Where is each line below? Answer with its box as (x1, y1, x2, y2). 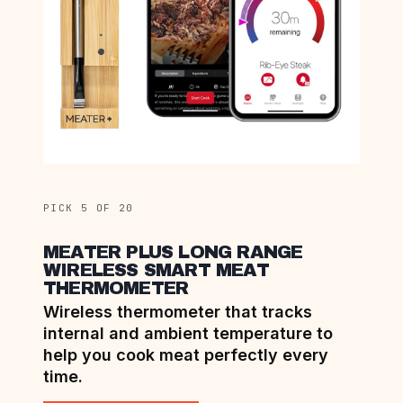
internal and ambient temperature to (43, 324, 333, 344)
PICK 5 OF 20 (43, 201, 134, 215)
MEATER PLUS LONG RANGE (43, 242, 303, 263)
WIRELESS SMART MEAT (43, 260, 269, 281)
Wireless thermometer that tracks (43, 302, 312, 322)
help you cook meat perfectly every (43, 345, 328, 365)
